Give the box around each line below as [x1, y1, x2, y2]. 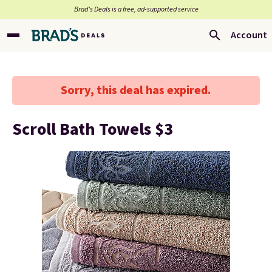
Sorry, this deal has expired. [61, 82, 211, 99]
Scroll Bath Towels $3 [12, 117, 173, 141]
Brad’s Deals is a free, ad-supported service [73, 4, 199, 15]
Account [231, 29, 267, 42]
